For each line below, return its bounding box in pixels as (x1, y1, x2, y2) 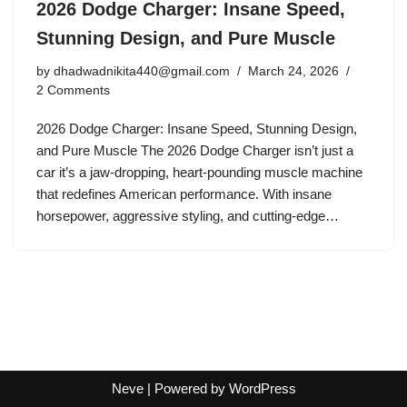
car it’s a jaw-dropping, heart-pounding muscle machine (36, 164, 362, 181)
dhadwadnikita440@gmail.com (54, 65, 230, 79)
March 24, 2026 (248, 65, 339, 79)
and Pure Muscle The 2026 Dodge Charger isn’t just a (36, 143, 353, 159)
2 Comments (36, 84, 110, 98)
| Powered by (143, 381, 229, 396)
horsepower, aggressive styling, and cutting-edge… (36, 208, 342, 224)
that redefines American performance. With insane (36, 186, 332, 203)
